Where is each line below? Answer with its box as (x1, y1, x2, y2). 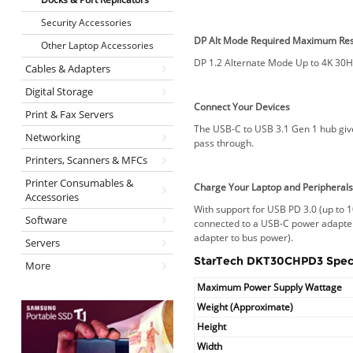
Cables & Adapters (24, 61, 110, 76)
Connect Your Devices (194, 99, 291, 113)
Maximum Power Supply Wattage (197, 280, 343, 294)
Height (197, 319, 227, 333)
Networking (24, 130, 80, 144)
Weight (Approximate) (197, 299, 294, 314)
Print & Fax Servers (24, 107, 113, 121)
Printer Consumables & (24, 176, 133, 190)
